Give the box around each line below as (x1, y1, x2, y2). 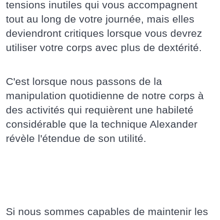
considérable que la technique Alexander (6, 118, 197, 130)
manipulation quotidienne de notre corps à (6, 89, 204, 101)
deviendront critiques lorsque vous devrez (6, 27, 202, 39)
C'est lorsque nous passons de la (6, 75, 162, 87)
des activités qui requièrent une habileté (6, 104, 193, 115)
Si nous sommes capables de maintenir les (6, 205, 208, 217)
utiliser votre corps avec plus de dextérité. (6, 41, 202, 53)
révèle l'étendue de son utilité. (6, 132, 146, 144)
